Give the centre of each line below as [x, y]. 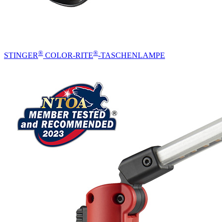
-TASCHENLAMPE [132, 55]
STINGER [21, 55]
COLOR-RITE [68, 55]
